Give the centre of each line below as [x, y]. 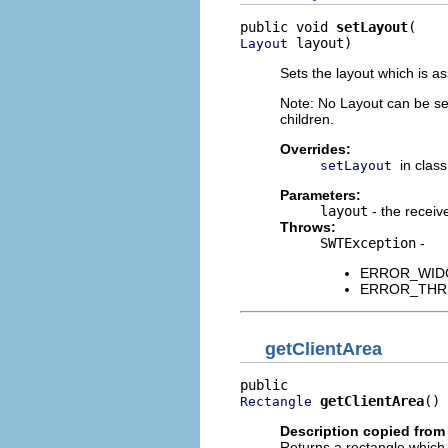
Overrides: [315, 148]
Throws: [308, 226]
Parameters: [320, 194]
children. [307, 118]
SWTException [368, 242]
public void [288, 26]
